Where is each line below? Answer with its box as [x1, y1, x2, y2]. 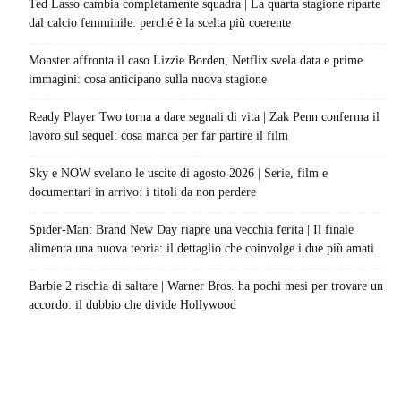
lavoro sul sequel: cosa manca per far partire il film [29, 128, 288, 142]
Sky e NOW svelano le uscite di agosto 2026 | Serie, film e [29, 166, 328, 180]
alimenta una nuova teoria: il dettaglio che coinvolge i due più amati [29, 241, 374, 255]
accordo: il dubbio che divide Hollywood [29, 297, 236, 311]
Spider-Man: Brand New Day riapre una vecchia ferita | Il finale [29, 222, 354, 236]
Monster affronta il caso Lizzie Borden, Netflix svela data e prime [29, 53, 363, 67]
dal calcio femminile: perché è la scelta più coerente [29, 15, 291, 30]
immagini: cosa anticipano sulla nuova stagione [29, 72, 267, 86]
